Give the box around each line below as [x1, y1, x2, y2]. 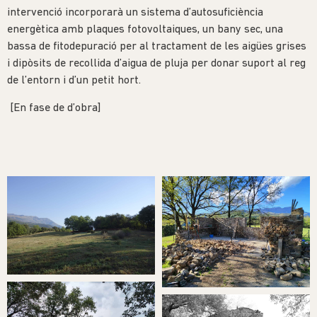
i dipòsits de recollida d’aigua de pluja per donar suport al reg [7, 58, 306, 70]
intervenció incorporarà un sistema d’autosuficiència [7, 7, 263, 19]
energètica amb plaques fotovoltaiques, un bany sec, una [7, 24, 283, 36]
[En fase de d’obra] [7, 102, 100, 114]
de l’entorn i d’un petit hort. [7, 75, 141, 87]
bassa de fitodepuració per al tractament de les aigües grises [7, 41, 306, 53]
